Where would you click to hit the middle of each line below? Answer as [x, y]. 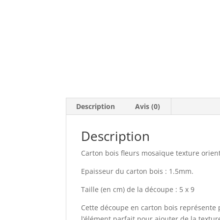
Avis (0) [148, 106]
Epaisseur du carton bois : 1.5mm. [137, 171]
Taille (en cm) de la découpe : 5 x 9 [138, 189]
